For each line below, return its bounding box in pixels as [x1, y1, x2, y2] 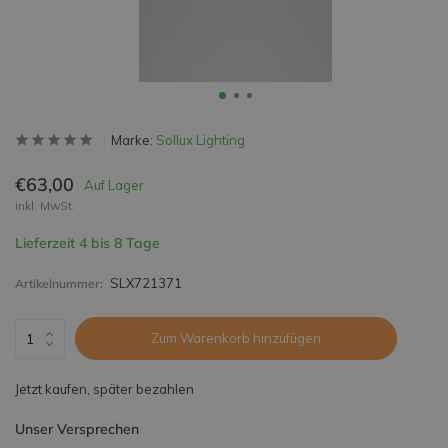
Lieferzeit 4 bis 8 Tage [15, 234, 160, 252]
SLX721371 [109, 275, 182, 291]
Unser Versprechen [15, 420, 139, 438]
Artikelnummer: [15, 276, 103, 291]
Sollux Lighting [156, 132, 245, 148]
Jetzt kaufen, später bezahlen [15, 381, 194, 397]
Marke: [111, 132, 156, 148]
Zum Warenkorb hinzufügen [150, 330, 321, 346]
